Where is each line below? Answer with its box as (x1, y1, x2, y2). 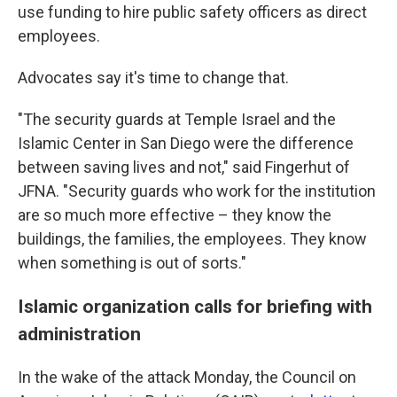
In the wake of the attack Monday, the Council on (18, 368, 356, 386)
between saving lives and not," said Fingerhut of (18, 158, 350, 176)
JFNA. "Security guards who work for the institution (18, 182, 376, 200)
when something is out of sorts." (18, 253, 246, 272)
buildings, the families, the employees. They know (18, 230, 367, 248)
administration (18, 323, 145, 345)
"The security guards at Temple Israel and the (18, 110, 336, 128)
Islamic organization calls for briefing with (18, 295, 372, 317)
